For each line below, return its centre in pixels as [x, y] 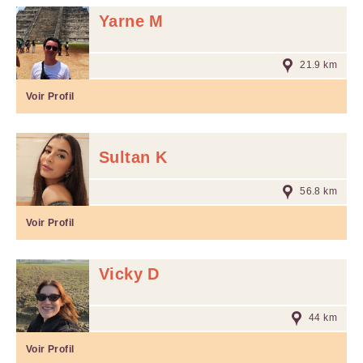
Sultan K [133, 157]
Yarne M [131, 21]
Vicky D [129, 274]
